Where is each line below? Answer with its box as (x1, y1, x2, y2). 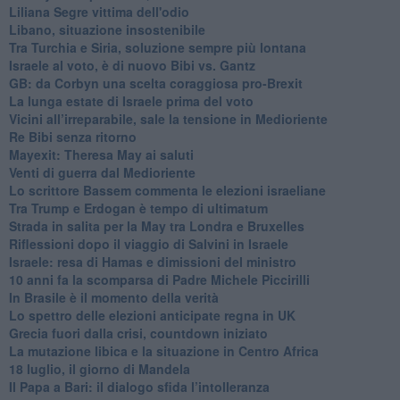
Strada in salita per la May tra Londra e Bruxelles (8, 216, 304, 235)
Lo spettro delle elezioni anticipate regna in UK (8, 305, 296, 324)
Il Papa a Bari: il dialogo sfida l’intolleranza (8, 377, 270, 396)
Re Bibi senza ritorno (8, 127, 137, 146)
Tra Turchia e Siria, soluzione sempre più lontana (8, 37, 306, 56)
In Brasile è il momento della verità (8, 287, 219, 306)
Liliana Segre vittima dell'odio (8, 2, 189, 21)
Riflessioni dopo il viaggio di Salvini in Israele (8, 234, 288, 253)
